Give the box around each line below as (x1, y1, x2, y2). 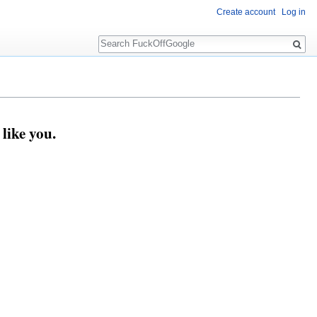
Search (98, 28, 145, 45)
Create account (217, 7, 275, 18)
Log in (282, 7, 306, 18)
